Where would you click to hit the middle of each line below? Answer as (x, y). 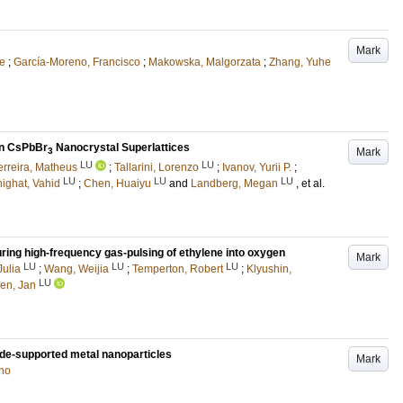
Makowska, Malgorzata (205, 62)
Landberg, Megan (234, 184)
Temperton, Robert (178, 269)
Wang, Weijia (76, 269)
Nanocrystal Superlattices (121, 148)
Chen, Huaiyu (117, 184)
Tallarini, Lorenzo (157, 168)
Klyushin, (269, 269)
